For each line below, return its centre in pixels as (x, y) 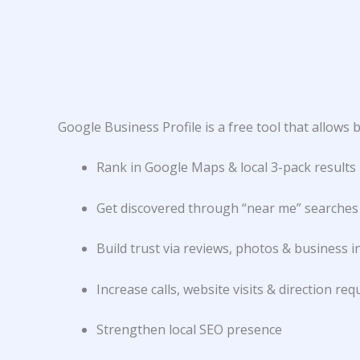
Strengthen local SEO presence (189, 330)
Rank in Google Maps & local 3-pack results (226, 168)
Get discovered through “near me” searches (227, 208)
